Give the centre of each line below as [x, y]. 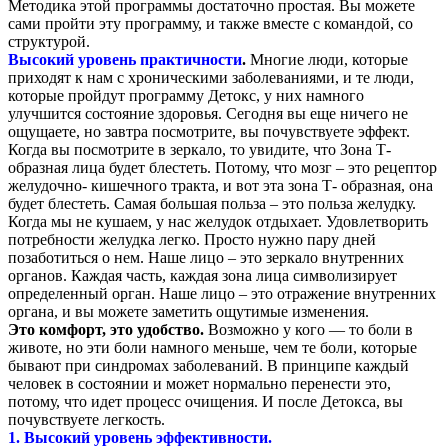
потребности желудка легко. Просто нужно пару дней [192, 239]
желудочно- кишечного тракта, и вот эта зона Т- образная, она [220, 185]
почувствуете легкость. [86, 419]
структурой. [49, 41]
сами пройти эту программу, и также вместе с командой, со [210, 23]
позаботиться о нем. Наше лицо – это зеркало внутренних [206, 257]
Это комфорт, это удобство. [106, 329]
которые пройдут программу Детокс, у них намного [186, 95]
